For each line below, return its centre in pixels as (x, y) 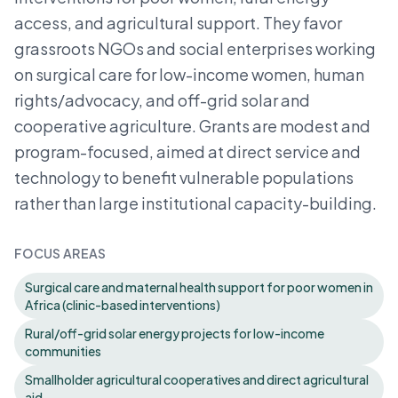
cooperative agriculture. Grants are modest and (192, 126)
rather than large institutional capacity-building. (195, 203)
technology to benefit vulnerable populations (184, 177)
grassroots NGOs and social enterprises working (195, 48)
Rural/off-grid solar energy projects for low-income (175, 333)
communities (63, 351)
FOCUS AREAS (60, 253)
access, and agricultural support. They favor (178, 23)
